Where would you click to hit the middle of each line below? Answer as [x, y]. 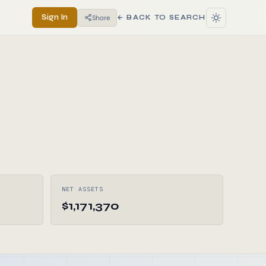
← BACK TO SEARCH [161, 17]
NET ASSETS [83, 189]
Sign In [54, 17]
